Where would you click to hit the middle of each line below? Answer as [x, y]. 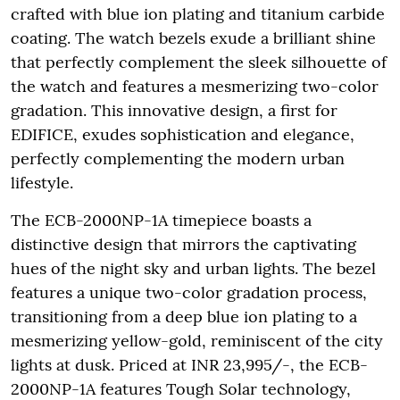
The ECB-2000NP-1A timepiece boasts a [161, 220]
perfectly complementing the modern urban [178, 158]
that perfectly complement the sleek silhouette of [199, 62]
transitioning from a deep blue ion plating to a [184, 316]
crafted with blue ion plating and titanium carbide [198, 13]
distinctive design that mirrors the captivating [183, 244]
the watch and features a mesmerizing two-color [195, 86]
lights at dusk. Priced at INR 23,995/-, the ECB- [189, 364]
